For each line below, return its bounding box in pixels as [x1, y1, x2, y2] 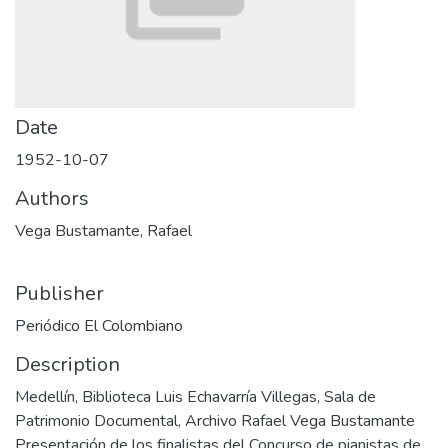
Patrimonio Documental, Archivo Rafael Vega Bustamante [15, 410, 415, 432]
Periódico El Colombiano [15, 315, 183, 337]
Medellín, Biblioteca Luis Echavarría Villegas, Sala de [15, 386, 376, 408]
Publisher [15, 280, 104, 307]
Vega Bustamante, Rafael [15, 220, 192, 242]
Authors [15, 185, 89, 212]
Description [15, 351, 120, 378]
